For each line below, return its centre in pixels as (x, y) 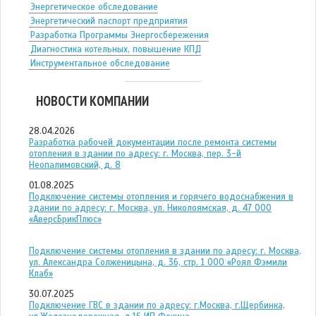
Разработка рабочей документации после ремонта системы (153, 142)
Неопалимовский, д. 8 (75, 165)
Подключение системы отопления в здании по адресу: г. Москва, (165, 251)
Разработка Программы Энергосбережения (120, 35)
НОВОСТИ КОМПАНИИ (92, 101)
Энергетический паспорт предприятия (109, 21)
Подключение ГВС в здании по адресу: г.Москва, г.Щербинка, (157, 305)
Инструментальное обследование (100, 63)
